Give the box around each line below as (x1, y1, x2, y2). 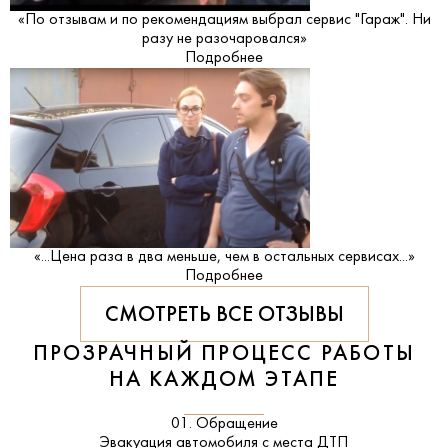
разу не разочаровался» (141, 30, 307, 47)
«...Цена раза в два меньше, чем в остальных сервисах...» (33, 248, 415, 265)
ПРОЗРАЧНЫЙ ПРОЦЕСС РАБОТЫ (32, 343, 415, 365)
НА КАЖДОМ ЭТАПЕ (108, 369, 340, 391)
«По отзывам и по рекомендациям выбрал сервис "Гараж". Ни (17, 11, 431, 28)
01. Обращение (170, 415, 278, 432)
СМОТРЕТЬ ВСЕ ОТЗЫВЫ (104, 304, 344, 326)
